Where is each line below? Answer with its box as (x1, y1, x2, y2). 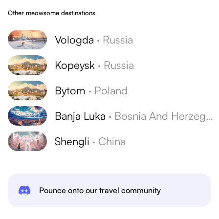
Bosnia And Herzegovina (114, 109, 206, 122)
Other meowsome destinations (8, 9, 95, 17)
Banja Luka (55, 109, 106, 122)
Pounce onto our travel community (39, 185, 161, 195)
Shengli (55, 134, 89, 148)
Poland (94, 84, 128, 97)
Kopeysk (55, 58, 95, 71)
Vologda (55, 33, 94, 46)
